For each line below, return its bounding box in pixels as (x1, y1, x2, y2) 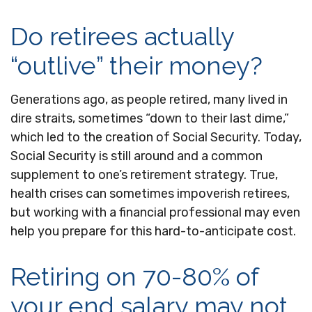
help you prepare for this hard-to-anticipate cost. (10, 224, 296, 239)
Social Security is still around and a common (10, 148, 263, 164)
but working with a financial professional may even (10, 205, 300, 220)
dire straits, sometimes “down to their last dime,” (10, 111, 289, 126)
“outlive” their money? (10, 51, 263, 80)
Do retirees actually (10, 22, 234, 51)
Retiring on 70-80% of (10, 262, 258, 291)
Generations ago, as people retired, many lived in (10, 92, 288, 107)
